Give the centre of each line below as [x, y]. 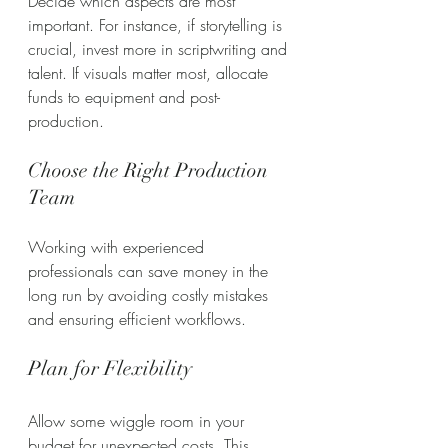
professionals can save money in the [150, 270]
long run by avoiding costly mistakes [150, 294]
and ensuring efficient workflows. [137, 318]
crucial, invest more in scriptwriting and [160, 48]
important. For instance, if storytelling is [157, 24]
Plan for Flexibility [110, 368]
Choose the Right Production [150, 170]
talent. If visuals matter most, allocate [150, 72]
